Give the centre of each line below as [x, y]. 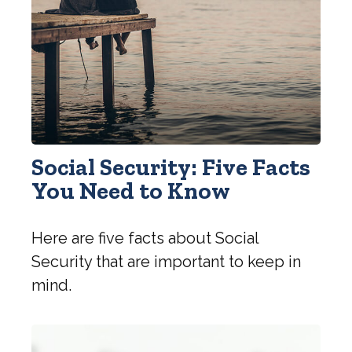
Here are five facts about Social [145, 238]
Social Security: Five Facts [171, 168]
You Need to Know [131, 191]
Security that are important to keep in [166, 262]
